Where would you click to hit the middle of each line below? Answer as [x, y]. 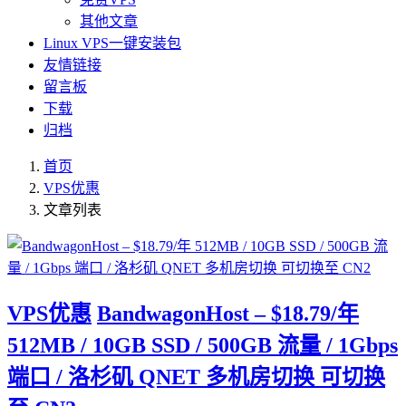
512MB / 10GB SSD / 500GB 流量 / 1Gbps [203, 345]
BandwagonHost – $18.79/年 [228, 313]
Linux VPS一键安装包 [112, 43]
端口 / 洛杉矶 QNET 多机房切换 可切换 [196, 377]
